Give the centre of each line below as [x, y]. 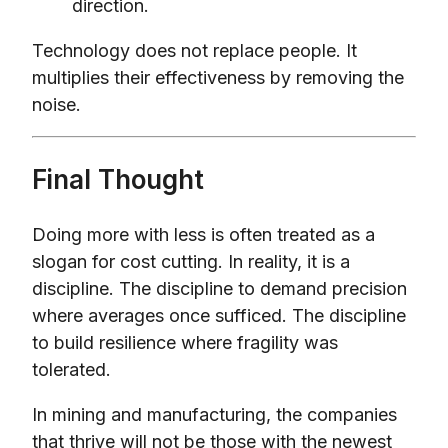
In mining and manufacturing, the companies [214, 414]
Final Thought [118, 179]
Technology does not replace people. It [194, 50]
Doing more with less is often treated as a [203, 234]
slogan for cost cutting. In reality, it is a [191, 261]
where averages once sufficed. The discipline [219, 315]
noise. [56, 104]
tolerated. [71, 369]
